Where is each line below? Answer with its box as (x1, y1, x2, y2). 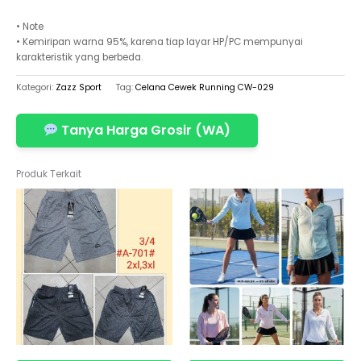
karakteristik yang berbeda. (16, 50, 143, 64)
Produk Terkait (16, 167, 81, 180)
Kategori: (16, 81, 56, 93)
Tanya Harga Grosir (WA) (58, 121, 231, 140)
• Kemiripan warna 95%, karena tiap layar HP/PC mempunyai (16, 35, 303, 48)
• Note (16, 19, 44, 33)
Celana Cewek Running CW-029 (135, 81, 274, 93)
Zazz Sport (56, 81, 102, 93)
